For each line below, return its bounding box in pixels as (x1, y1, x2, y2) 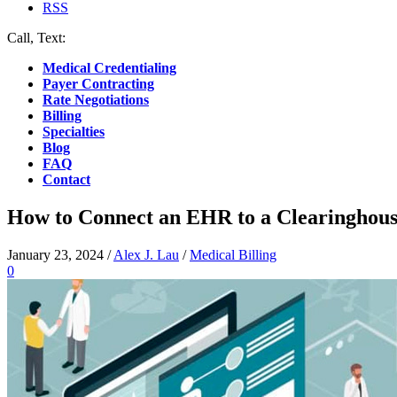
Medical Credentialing (43, 60, 176, 75)
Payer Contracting (43, 76, 154, 91)
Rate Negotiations (43, 92, 149, 107)
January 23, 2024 (7, 246, 104, 262)
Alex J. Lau (113, 246, 179, 262)
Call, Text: (7, 30, 69, 45)
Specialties (43, 124, 105, 139)
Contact (43, 172, 90, 187)
